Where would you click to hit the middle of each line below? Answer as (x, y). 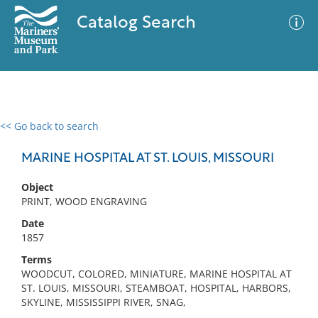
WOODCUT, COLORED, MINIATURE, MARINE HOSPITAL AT (157, 274)
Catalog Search (136, 23)
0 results (31, 135)
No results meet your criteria (157, 213)
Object (37, 187)
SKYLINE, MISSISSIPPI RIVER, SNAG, (104, 302)
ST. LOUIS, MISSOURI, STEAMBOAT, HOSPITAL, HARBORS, (156, 288)
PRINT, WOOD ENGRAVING (84, 201)
